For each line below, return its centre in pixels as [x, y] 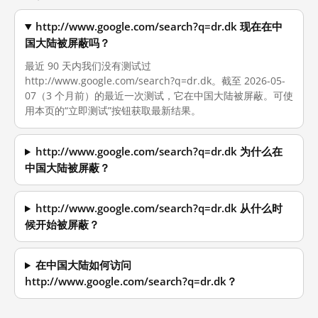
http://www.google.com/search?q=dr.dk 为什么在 [159, 152]
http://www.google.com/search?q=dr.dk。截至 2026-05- [155, 81]
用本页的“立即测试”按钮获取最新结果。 [113, 110]
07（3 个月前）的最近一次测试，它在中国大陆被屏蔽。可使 [159, 95]
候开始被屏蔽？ [62, 225]
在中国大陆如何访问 [84, 265]
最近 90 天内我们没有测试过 [88, 66]
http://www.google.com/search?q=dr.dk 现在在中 [159, 27]
